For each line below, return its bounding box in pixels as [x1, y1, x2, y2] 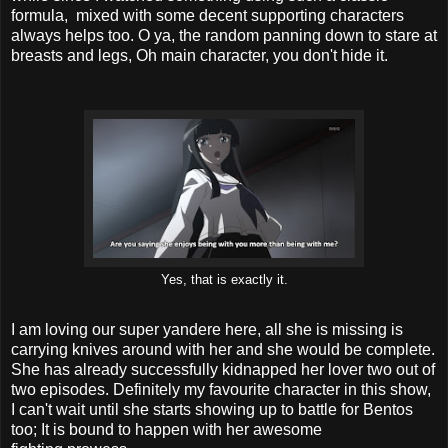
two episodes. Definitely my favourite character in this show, [11, 380, 431, 398]
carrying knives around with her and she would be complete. [11, 340, 435, 358]
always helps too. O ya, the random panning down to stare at [11, 26, 437, 44]
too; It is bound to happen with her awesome [11, 420, 322, 438]
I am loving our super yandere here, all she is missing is [11, 320, 403, 338]
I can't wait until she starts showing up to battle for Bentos [11, 400, 413, 418]
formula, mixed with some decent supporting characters [11, 6, 404, 24]
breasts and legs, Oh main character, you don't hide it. [11, 46, 388, 64]
